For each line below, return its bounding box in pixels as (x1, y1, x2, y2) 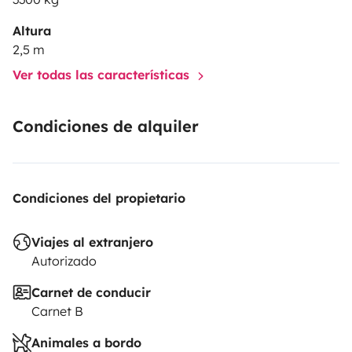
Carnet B (31, 303, 83, 320)
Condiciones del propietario (13, 190, 185, 207)
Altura (13, 23, 51, 39)
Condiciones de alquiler (13, 116, 199, 137)
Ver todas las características (13, 67, 193, 83)
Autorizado (31, 253, 97, 269)
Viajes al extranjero (31, 234, 153, 251)
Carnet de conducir (31, 284, 151, 301)
